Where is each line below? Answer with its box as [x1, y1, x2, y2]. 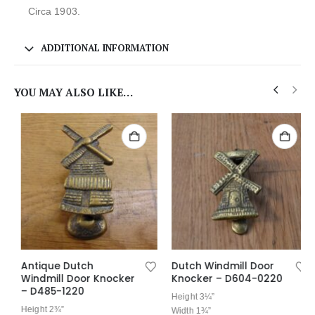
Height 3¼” [165, 292, 208, 302]
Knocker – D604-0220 [165, 271, 276, 285]
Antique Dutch [14, 259, 86, 273]
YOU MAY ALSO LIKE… [14, 86, 133, 100]
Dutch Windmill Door [165, 259, 267, 273]
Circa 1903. [28, 5, 80, 17]
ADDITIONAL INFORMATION [41, 41, 169, 54]
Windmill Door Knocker [14, 271, 128, 285]
